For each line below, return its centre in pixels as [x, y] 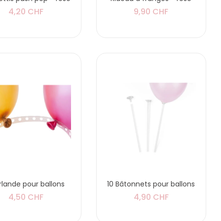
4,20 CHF [26, 11]
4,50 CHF [26, 197]
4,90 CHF [151, 197]
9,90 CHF [151, 11]
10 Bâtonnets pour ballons [151, 184]
